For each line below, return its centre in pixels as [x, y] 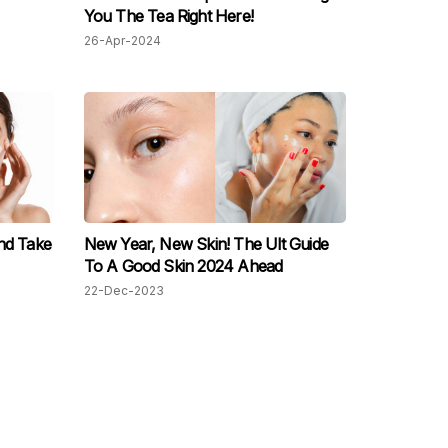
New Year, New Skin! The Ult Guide [206, 244]
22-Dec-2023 [123, 291]
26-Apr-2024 [122, 41]
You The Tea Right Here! [168, 16]
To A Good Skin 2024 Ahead [183, 266]
